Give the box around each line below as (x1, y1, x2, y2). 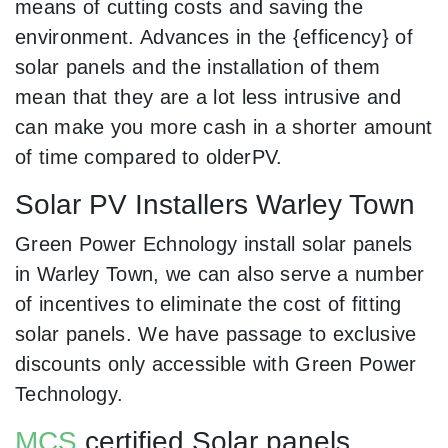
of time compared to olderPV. (15, 146, 283, 169)
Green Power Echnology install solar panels (15, 233, 413, 256)
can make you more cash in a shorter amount (15, 116, 433, 139)
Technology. (15, 383, 124, 406)
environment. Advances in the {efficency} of (15, 26, 413, 49)
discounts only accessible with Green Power (15, 353, 417, 376)
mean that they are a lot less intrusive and (15, 86, 401, 109)
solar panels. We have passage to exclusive (15, 323, 417, 346)
